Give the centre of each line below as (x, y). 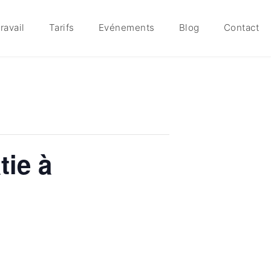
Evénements (126, 28)
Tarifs (61, 28)
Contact (241, 28)
